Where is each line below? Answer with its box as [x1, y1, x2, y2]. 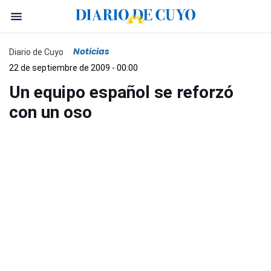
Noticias [73, 45, 109, 57]
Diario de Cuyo [9, 47, 64, 57]
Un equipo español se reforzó [9, 82, 233, 102]
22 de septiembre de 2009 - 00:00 [9, 63, 138, 73]
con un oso [9, 102, 92, 122]
